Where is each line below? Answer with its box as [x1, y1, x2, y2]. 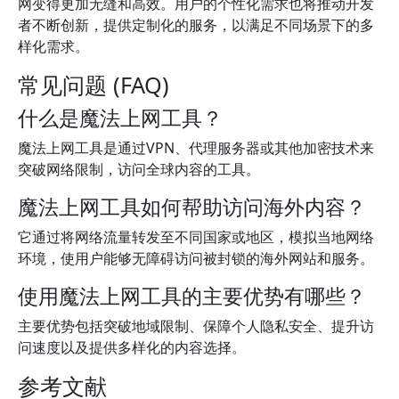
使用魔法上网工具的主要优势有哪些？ [18, 281, 366, 310]
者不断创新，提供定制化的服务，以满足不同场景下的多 [18, 15, 374, 35]
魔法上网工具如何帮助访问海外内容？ [18, 192, 366, 221]
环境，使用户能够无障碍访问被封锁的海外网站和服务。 [18, 248, 374, 268]
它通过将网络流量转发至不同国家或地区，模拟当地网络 [18, 227, 374, 247]
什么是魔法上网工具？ [18, 103, 223, 132]
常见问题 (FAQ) [18, 69, 169, 100]
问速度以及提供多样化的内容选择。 [18, 338, 246, 357]
